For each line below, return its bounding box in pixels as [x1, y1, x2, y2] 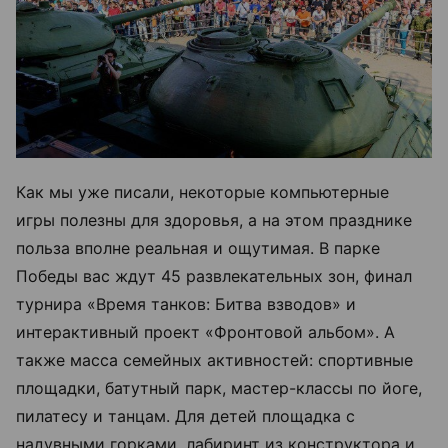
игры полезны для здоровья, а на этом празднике [16, 209, 412, 230]
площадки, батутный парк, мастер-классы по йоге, [16, 377, 422, 398]
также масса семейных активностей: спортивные [16, 349, 413, 370]
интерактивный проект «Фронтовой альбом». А [16, 321, 395, 342]
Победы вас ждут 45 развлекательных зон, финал [16, 265, 412, 286]
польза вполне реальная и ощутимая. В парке [16, 237, 380, 258]
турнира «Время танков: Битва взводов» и [16, 293, 356, 314]
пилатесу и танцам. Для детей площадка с [16, 405, 355, 426]
